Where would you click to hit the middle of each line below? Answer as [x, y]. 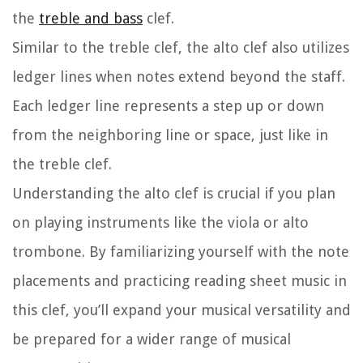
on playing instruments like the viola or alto [160, 223]
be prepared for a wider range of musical [152, 340]
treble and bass [91, 19]
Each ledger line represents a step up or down [168, 106]
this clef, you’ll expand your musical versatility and [181, 310]
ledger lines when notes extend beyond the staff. [179, 77]
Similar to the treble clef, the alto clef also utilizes [181, 48]
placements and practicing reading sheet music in [179, 281]
